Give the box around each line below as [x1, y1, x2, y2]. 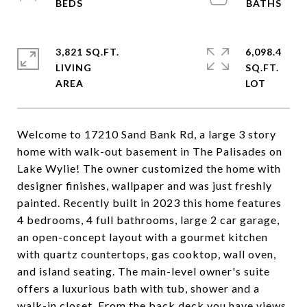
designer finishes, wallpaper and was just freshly [17, 179, 272, 192]
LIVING [56, 62, 92, 73]
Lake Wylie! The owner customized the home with [17, 162, 281, 175]
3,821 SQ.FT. [56, 46, 119, 58]
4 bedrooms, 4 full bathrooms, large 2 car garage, [17, 213, 280, 226]
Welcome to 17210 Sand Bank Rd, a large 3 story [17, 127, 276, 140]
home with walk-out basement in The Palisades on [17, 145, 282, 158]
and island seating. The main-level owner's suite [17, 265, 270, 278]
